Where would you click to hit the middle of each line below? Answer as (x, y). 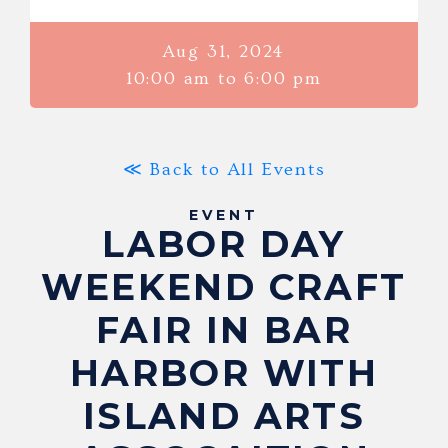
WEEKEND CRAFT (224, 286)
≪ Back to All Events (224, 169)
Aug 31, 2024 (224, 51)
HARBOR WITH (224, 372)
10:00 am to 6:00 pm (224, 78)
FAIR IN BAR (224, 329)
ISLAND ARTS (224, 415)
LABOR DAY (224, 243)
